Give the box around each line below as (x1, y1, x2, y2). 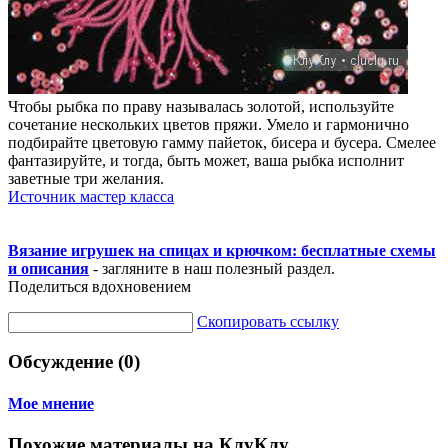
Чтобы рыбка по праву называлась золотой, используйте (8, 97, 394, 115)
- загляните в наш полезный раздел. (89, 259, 335, 277)
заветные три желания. (8, 169, 164, 187)
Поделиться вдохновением (8, 277, 191, 295)
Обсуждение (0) (8, 351, 140, 373)
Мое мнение (8, 394, 94, 412)
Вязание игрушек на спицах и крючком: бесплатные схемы (8, 241, 436, 259)
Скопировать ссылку (197, 312, 339, 330)
